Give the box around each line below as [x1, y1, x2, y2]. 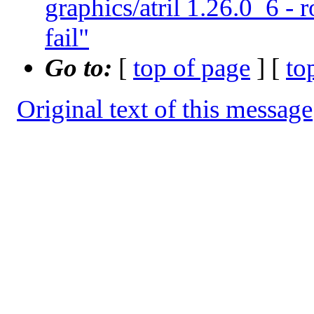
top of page [133, 53, 250, 83]
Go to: [45, 53, 118, 83]
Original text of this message [17, 95, 313, 124]
